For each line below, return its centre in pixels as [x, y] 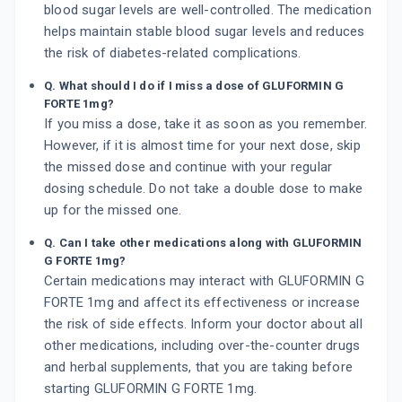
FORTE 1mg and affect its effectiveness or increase [202, 303]
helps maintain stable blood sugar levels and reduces [205, 32]
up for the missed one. [113, 210]
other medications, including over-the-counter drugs [202, 346]
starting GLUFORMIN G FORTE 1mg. [151, 389]
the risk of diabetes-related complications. [173, 53]
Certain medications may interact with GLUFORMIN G [204, 281]
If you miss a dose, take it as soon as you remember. [206, 124]
